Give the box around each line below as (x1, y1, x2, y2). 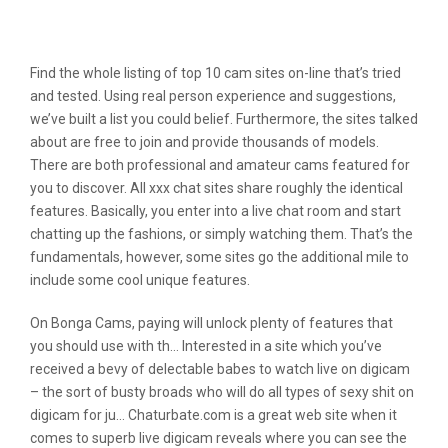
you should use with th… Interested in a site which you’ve (30, 338, 382, 354)
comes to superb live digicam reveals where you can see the (30, 430, 407, 446)
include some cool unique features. (30, 272, 250, 288)
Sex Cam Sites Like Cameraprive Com (30, 26, 408, 51)
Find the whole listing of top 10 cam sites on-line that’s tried (30, 65, 401, 81)
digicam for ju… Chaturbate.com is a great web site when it (30, 407, 397, 423)
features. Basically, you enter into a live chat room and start (30, 203, 401, 219)
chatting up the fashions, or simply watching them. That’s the (30, 226, 413, 242)
